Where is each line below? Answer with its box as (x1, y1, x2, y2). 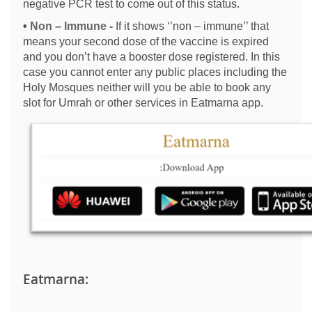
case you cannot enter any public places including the (23, 66, 287, 78)
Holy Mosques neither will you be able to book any (23, 81, 271, 93)
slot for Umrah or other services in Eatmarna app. (23, 97, 266, 109)
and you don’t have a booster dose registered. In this (23, 51, 280, 63)
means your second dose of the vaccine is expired (23, 36, 269, 47)
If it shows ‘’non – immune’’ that (116, 20, 269, 32)
